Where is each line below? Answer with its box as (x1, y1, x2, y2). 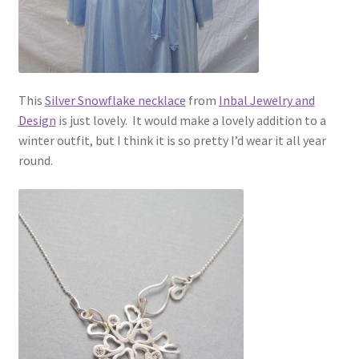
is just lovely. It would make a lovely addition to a (55, 112, 326, 129)
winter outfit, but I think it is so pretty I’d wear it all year (18, 132, 326, 149)
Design (18, 112, 56, 129)
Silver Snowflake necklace (44, 92, 186, 109)
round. (18, 152, 53, 169)
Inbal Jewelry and (218, 92, 315, 109)
